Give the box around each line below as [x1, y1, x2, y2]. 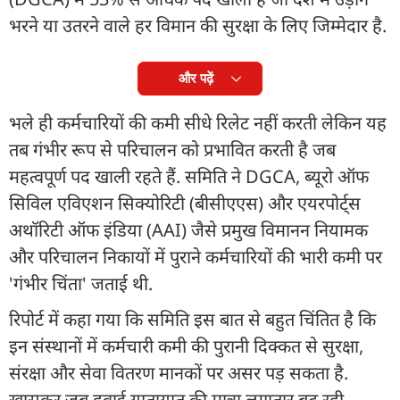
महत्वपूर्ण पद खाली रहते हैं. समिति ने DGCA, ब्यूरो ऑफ [9, 163, 369, 188]
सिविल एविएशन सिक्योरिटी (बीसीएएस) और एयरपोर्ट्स [9, 190, 361, 215]
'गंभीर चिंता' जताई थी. [9, 271, 157, 296]
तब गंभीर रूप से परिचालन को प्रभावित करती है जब [9, 137, 336, 162]
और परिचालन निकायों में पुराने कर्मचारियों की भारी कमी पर [9, 244, 382, 269]
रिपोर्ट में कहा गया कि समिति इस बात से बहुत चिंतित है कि [9, 306, 376, 331]
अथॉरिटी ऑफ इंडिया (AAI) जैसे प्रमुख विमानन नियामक [9, 217, 368, 242]
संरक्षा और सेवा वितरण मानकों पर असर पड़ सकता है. [9, 360, 348, 385]
